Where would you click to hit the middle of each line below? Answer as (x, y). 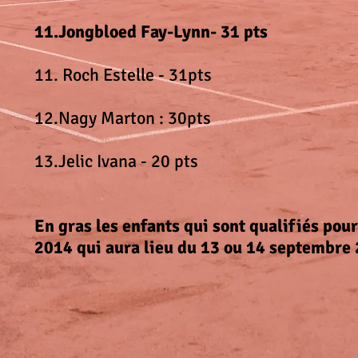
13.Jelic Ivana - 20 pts (116, 161)
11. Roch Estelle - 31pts (123, 75)
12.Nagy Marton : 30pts (123, 118)
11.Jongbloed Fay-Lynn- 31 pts (151, 32)
